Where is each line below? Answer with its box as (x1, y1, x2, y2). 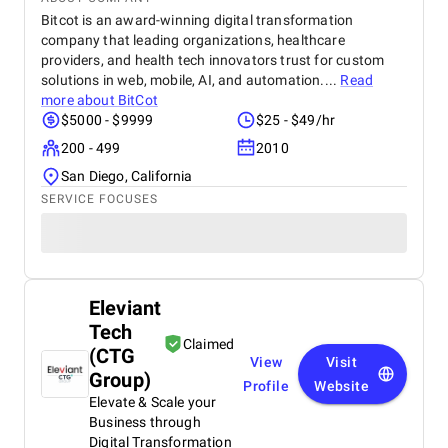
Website (314, 378, 369, 394)
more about (41, 92, 118, 108)
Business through (89, 414, 201, 430)
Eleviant (89, 296, 162, 320)
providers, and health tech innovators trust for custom (41, 52, 385, 68)
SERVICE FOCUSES (41, 192, 158, 206)
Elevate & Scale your (89, 394, 217, 410)
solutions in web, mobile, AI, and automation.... (41, 72, 341, 88)
